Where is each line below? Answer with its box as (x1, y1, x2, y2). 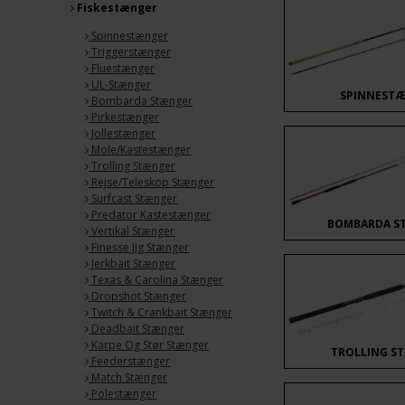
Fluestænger (89, 61, 155, 77)
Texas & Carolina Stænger (89, 272, 224, 288)
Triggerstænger (89, 44, 172, 61)
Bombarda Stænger (89, 93, 193, 109)
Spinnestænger (89, 28, 169, 44)
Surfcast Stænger (89, 191, 178, 207)
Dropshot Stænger (89, 288, 187, 305)
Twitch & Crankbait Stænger (89, 305, 233, 321)
